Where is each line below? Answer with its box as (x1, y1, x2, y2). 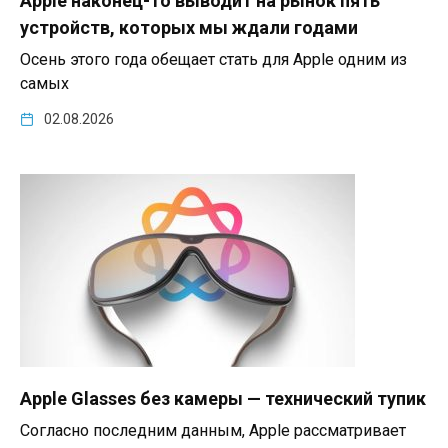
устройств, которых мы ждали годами (20, 16, 358, 38)
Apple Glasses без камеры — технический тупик (20, 387, 426, 409)
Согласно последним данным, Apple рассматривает (20, 421, 406, 441)
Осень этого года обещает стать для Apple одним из (20, 49, 407, 69)
